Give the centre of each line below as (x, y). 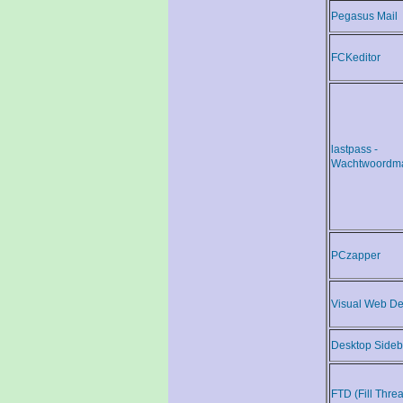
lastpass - (354, 150)
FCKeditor (356, 58)
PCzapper (356, 256)
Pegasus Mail (364, 17)
